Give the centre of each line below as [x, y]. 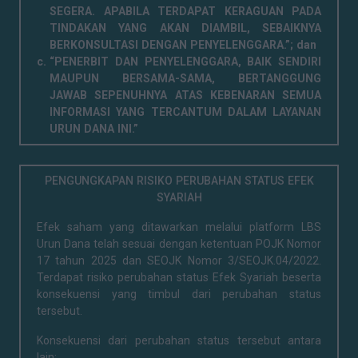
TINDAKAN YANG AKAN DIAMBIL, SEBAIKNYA [185, 28]
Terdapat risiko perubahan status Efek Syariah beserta [179, 277]
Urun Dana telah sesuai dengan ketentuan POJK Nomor [179, 244]
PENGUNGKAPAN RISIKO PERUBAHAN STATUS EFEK [179, 181]
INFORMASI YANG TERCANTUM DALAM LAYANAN [185, 112]
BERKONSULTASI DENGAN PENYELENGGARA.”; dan [183, 45]
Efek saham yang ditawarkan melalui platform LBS [179, 227]
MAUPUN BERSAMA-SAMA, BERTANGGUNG [185, 78]
